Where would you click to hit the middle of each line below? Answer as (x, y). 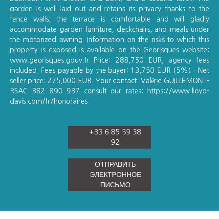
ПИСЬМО (115, 185)
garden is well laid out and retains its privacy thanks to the (109, 9)
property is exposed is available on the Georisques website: (109, 50)
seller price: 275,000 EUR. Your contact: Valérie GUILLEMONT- (109, 80)
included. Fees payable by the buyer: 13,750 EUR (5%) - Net (109, 70)
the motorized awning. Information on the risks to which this (109, 39)
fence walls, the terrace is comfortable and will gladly (109, 19)
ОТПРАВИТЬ (115, 164)
